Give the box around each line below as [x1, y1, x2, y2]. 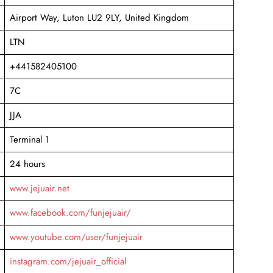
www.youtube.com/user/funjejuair [9, 230, 143, 244]
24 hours [9, 157, 45, 171]
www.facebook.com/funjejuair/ [9, 205, 131, 219]
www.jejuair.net [9, 181, 69, 195]
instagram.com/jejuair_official [9, 254, 126, 268]
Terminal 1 [9, 132, 49, 146]
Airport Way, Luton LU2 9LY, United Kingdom [9, 10, 189, 24]
